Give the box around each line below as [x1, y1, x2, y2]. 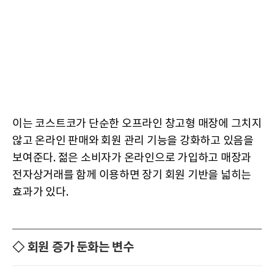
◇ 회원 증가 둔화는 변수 [12, 240, 134, 255]
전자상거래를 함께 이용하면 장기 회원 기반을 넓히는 [12, 168, 251, 182]
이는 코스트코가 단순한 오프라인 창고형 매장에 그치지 [12, 117, 262, 130]
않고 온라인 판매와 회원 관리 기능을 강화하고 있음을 [12, 134, 254, 147]
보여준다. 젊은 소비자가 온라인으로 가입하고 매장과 [12, 151, 251, 165]
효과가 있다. [12, 185, 68, 199]
